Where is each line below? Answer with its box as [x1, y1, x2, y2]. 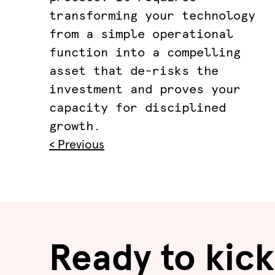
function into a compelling [49, 47, 241, 59]
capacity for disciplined [49, 102, 226, 114]
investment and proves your [49, 83, 241, 96]
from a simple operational [49, 28, 233, 41]
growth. [49, 120, 101, 133]
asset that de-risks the [49, 65, 219, 77]
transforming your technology [49, 10, 255, 22]
